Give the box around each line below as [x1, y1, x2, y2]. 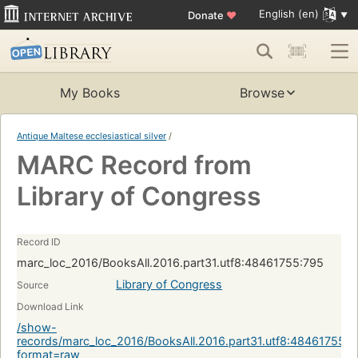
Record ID [17, 236, 61, 249]
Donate [187, 8, 226, 22]
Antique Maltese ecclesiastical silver [17, 130, 166, 142]
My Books [59, 85, 120, 101]
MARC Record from [17, 149, 252, 181]
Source [17, 279, 49, 292]
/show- [17, 320, 57, 335]
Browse [240, 85, 284, 101]
